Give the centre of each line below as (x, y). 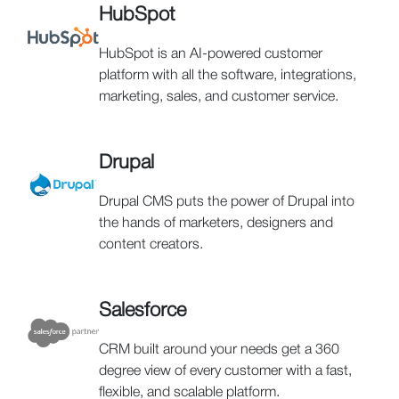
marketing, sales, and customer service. (219, 98)
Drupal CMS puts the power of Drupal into (227, 203)
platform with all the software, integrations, (228, 76)
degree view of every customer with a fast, (225, 372)
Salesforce (142, 311)
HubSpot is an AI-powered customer (211, 55)
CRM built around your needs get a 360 (219, 350)
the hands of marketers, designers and (216, 224)
